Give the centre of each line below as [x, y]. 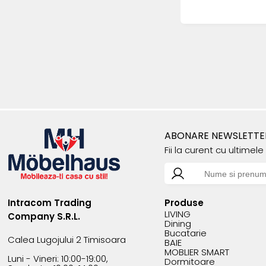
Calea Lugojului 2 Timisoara [67, 240]
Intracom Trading [50, 203]
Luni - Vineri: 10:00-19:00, [58, 259]
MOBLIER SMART [197, 252]
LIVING [177, 214]
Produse [184, 203]
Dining [178, 224]
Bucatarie [185, 233]
